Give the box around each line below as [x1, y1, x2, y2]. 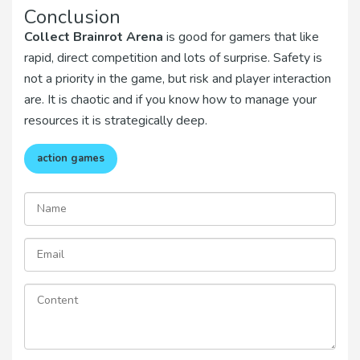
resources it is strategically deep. [24, 112, 207, 129]
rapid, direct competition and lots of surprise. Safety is [24, 49, 322, 67]
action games [37, 151, 104, 166]
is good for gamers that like [163, 28, 319, 46]
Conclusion [24, 4, 121, 30]
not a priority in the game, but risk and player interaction [24, 70, 331, 88]
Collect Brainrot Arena [24, 28, 163, 46]
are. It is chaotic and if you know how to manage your [24, 91, 317, 108]
